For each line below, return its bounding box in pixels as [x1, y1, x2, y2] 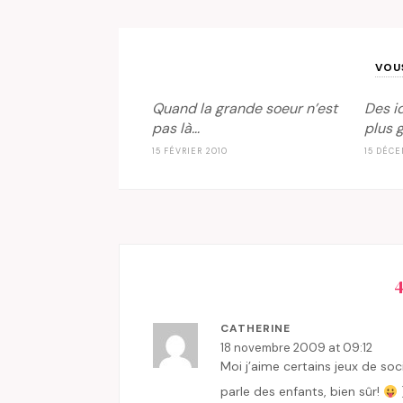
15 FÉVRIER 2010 [152, 146, 228, 157]
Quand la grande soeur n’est [152, 99, 337, 119]
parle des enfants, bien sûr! [220, 383, 383, 400]
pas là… [152, 119, 200, 139]
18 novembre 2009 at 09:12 [220, 340, 372, 356]
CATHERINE [220, 321, 291, 336]
